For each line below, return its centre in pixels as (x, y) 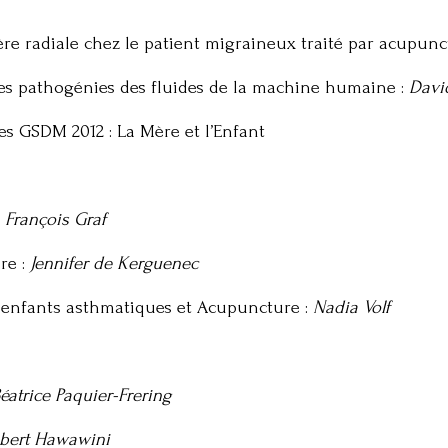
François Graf (55, 219)
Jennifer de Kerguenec (114, 263)
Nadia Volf (351, 307)
